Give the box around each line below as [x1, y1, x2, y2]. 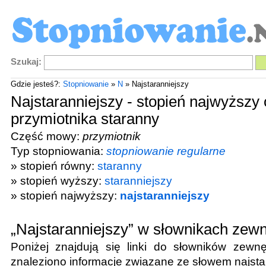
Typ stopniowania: [10, 144, 106, 157]
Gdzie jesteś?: [10, 80, 63, 88]
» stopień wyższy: [10, 174, 104, 187]
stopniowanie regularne [106, 144, 226, 157]
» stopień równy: [10, 159, 97, 172]
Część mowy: [10, 129, 83, 142]
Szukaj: [10, 56, 42, 67]
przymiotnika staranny [10, 110, 159, 127]
